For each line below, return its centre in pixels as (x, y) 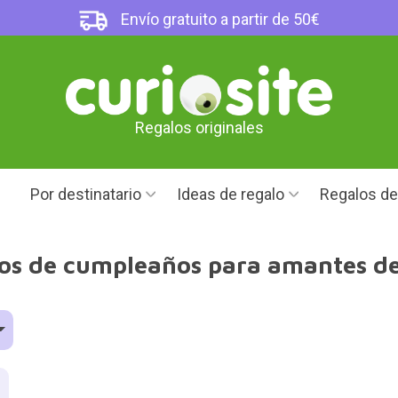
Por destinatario (86, 194)
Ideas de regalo (231, 194)
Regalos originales (199, 128)
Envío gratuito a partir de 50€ (219, 19)
